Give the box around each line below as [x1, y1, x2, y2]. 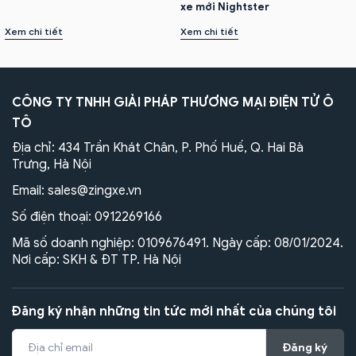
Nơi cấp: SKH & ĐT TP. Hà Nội [12, 251, 181, 268]
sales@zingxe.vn [48, 182, 141, 199]
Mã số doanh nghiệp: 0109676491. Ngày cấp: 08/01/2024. [12, 234, 343, 251]
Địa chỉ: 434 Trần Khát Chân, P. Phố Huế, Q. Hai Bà [12, 139, 304, 156]
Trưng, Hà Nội [12, 156, 91, 172]
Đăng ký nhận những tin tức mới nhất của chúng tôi [12, 303, 336, 319]
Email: [12, 182, 48, 199]
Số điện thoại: [12, 208, 95, 225]
